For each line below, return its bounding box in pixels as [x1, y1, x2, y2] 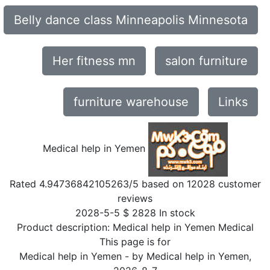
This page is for [99, 236, 171, 248]
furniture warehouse [74, 95, 189, 109]
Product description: [16, 221, 113, 233]
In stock [159, 207, 195, 219]
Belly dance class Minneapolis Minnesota [14, 13, 248, 27]
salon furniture [165, 54, 248, 68]
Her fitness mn [52, 54, 136, 68]
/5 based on [128, 178, 187, 190]
